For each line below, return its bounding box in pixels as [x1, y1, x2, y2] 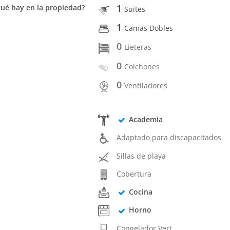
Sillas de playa [117, 150, 166, 161]
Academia [128, 114, 163, 125]
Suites [124, 4, 146, 14]
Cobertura [117, 168, 152, 179]
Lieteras [124, 42, 152, 52]
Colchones [124, 61, 160, 71]
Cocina [128, 187, 152, 197]
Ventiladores [124, 80, 168, 90]
